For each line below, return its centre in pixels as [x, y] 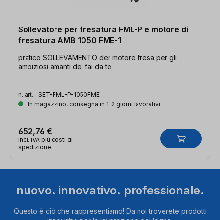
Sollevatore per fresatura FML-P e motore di [103, 30]
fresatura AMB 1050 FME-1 [70, 41]
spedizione [35, 147]
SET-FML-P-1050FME [69, 95]
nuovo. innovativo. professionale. [110, 191]
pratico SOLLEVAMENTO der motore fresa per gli [97, 58]
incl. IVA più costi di [45, 140]
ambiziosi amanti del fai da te [65, 67]
